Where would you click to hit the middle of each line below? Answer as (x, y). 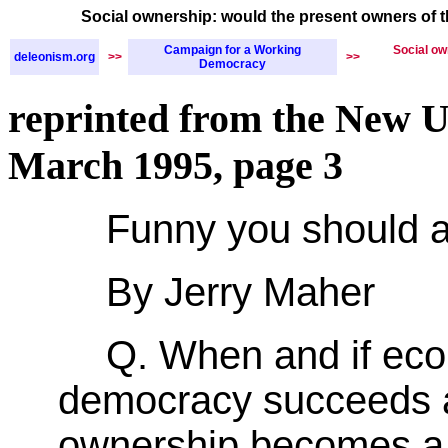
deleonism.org (54, 56)
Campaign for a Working (232, 49)
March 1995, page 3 (175, 165)
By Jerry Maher (240, 291)
